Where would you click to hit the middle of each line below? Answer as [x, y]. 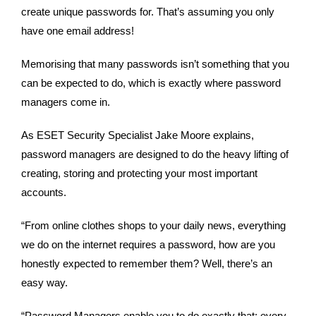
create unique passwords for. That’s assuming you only [148, 12]
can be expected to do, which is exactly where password [151, 83]
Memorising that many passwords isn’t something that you [155, 64]
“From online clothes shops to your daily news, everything [153, 226]
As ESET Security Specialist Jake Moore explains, [138, 135]
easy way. [44, 283]
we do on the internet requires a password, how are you [148, 245]
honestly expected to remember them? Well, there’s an [147, 264]
